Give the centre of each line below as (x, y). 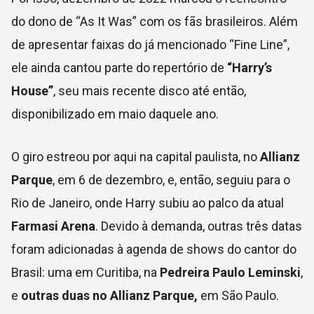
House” (32, 90)
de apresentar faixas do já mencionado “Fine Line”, (150, 44)
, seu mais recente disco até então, (150, 90)
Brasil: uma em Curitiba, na (84, 272)
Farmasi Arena (53, 226)
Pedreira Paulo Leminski (229, 272)
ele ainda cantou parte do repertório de (119, 67)
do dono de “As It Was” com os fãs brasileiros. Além (155, 21)
